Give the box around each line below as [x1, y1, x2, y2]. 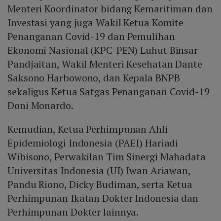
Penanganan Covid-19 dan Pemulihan [7, 30, 175, 43]
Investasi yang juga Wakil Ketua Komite [7, 16, 184, 30]
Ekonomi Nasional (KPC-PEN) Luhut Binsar [7, 43, 198, 57]
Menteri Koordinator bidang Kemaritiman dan [7, 2, 213, 16]
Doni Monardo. [7, 99, 74, 112]
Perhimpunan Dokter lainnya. [7, 205, 139, 219]
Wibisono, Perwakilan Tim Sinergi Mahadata [7, 150, 206, 164]
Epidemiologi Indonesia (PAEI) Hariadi [7, 136, 179, 150]
